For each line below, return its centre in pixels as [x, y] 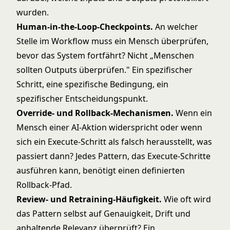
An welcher [176, 27]
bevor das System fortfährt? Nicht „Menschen [105, 55]
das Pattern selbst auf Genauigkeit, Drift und [103, 214]
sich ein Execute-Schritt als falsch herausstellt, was [114, 142]
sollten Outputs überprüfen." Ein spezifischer [104, 70]
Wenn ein [193, 113]
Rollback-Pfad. [44, 185]
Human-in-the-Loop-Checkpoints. [85, 27]
